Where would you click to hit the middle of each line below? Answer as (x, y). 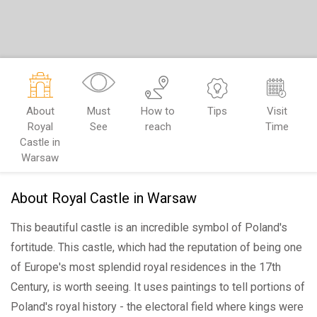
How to (158, 111)
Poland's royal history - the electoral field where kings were (157, 307)
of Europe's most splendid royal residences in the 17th (146, 267)
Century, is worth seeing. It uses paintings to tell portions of (158, 287)
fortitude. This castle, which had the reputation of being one (156, 248)
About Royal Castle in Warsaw (104, 198)
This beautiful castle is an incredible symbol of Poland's (149, 228)
